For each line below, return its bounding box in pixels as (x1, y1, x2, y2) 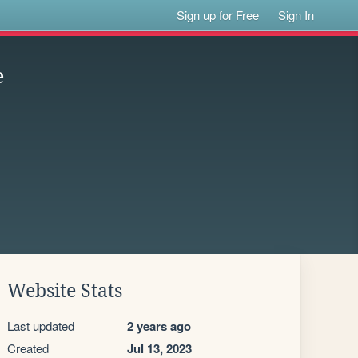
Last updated (7, 317, 74, 334)
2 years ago (127, 317, 191, 335)
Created (7, 340, 49, 356)
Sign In (278, 6, 315, 23)
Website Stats (7, 280, 122, 301)
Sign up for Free (177, 6, 260, 23)
